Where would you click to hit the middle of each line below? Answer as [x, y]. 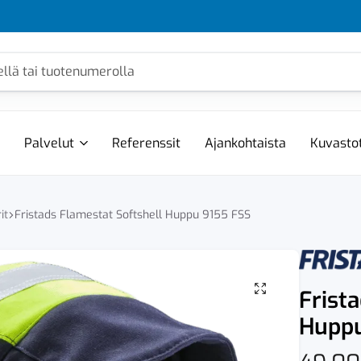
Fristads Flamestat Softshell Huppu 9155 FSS [133, 215]
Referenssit [146, 143]
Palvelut [49, 143]
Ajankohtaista [245, 143]
